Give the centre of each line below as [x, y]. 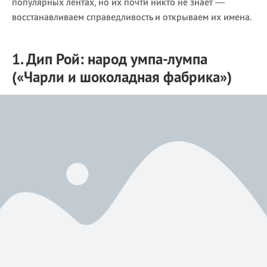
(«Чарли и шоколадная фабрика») [122, 77]
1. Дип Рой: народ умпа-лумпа [110, 59]
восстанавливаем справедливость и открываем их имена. [132, 17]
